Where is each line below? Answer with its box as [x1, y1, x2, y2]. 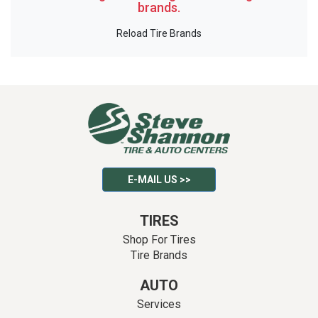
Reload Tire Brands [116, 28, 202, 39]
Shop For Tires [122, 233, 196, 247]
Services [137, 297, 181, 312]
